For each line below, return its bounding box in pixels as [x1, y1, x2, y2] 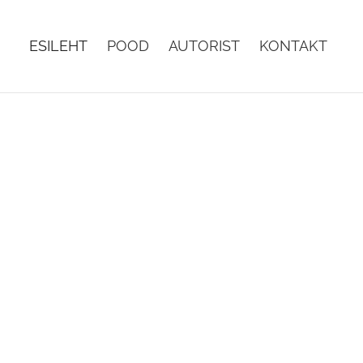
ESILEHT [29, 37, 88, 55]
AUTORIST [169, 37, 240, 55]
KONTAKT [259, 37, 327, 55]
